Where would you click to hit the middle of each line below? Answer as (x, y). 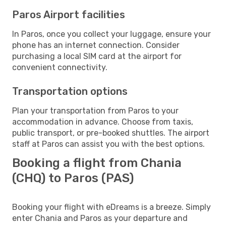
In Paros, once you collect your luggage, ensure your (111, 34)
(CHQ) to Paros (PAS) (73, 178)
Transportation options (70, 91)
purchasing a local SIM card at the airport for (97, 56)
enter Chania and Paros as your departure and (100, 218)
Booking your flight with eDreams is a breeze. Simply (111, 207)
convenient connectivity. (60, 67)
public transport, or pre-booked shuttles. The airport (111, 133)
